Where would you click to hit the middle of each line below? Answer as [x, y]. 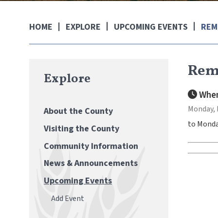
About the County [78, 111]
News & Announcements [91, 163]
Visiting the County [82, 128]
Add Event [68, 198]
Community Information [91, 146]
